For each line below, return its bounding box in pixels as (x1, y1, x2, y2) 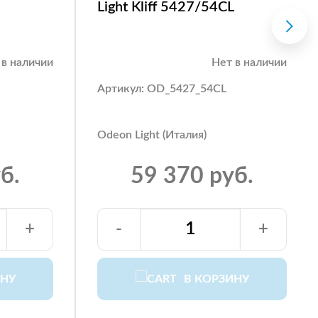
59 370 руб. (131, 164, 253, 187)
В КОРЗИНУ (183, 273, 249, 285)
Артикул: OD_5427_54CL (97, 82, 226, 94)
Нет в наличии (212, 56, 287, 68)
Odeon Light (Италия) (97, 128, 207, 141)
